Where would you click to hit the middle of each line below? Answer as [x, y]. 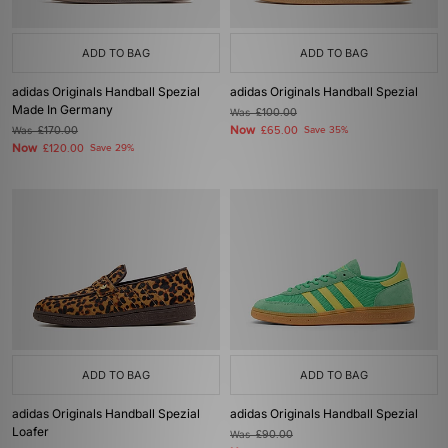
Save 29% [112, 148]
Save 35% [326, 130]
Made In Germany [62, 109]
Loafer [30, 431]
